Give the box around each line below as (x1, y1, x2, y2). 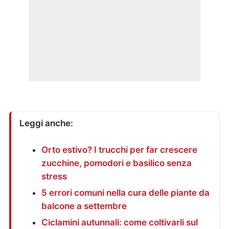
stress (41, 171, 67, 181)
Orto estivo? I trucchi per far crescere (41, 144, 197, 155)
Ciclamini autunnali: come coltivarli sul (41, 217, 198, 227)
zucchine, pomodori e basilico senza (41, 157, 192, 168)
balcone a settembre (41, 200, 127, 211)
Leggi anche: (19, 118, 73, 129)
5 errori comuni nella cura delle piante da (41, 187, 210, 198)
